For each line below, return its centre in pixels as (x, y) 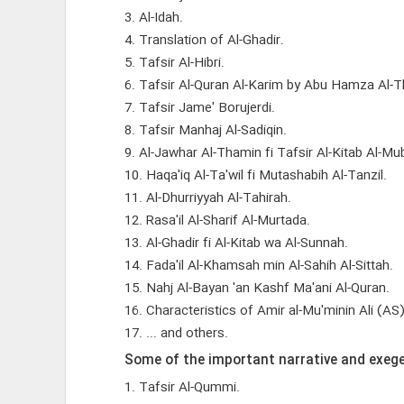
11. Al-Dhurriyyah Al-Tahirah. (207, 198)
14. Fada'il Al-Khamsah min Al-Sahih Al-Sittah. (258, 266)
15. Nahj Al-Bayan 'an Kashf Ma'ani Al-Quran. (257, 289)
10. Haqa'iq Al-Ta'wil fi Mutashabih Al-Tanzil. (255, 176)
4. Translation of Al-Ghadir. (204, 41)
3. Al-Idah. (153, 18)
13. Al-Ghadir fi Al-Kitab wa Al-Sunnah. (236, 243)
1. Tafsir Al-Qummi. (182, 388)
